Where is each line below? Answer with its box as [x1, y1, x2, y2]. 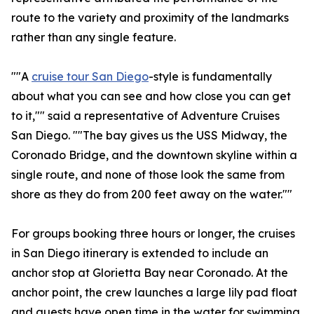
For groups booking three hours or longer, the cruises [11, 226, 295, 241]
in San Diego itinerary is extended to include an [11, 246, 268, 261]
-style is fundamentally [149, 69, 272, 84]
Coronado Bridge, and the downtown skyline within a [11, 148, 297, 163]
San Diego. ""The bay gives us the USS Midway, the [11, 128, 287, 143]
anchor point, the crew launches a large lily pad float [11, 285, 297, 300]
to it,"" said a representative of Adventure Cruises [11, 109, 280, 123]
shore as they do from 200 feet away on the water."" [11, 187, 292, 202]
